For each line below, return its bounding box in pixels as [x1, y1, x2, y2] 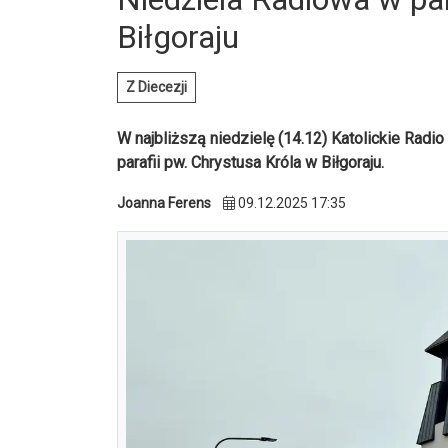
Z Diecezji [126, 79, 187, 96]
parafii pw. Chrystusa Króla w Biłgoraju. [117, 153, 384, 173]
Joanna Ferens [117, 195, 211, 212]
